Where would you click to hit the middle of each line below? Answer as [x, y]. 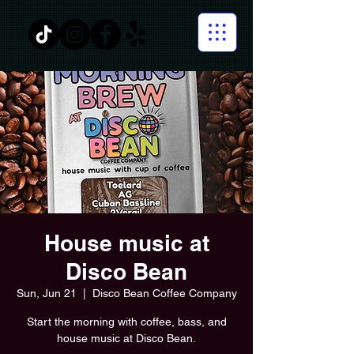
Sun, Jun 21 [46, 293]
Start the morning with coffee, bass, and [126, 322]
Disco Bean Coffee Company [164, 293]
